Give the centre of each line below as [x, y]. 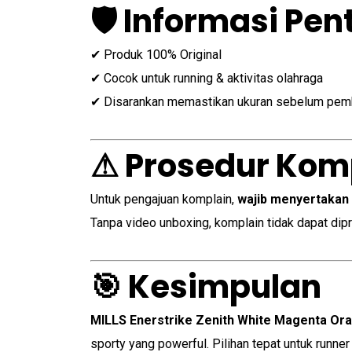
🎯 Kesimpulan [206, 287]
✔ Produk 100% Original [156, 55]
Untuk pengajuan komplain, [164, 199]
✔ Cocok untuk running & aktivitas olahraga [207, 78]
